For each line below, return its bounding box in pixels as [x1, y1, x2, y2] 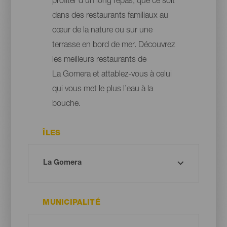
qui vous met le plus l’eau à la [52, 85, 153, 94]
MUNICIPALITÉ [43, 199, 100, 207]
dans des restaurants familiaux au [52, 12, 168, 20]
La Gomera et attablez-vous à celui [52, 70, 172, 79]
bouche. [52, 100, 81, 108]
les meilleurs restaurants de [52, 56, 146, 64]
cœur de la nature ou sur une [52, 26, 153, 35]
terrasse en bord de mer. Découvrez [52, 41, 175, 50]
